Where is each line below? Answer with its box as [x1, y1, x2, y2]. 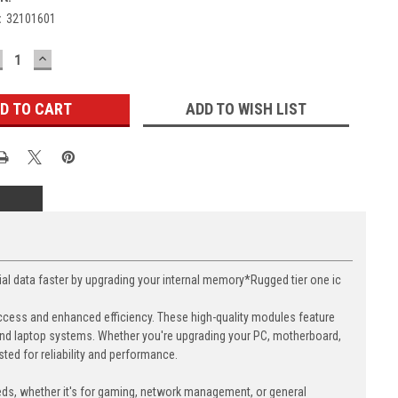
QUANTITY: [35, 60, 115, 79]
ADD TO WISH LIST [185, 99, 306, 118]
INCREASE [35, 47, 109, 67]
